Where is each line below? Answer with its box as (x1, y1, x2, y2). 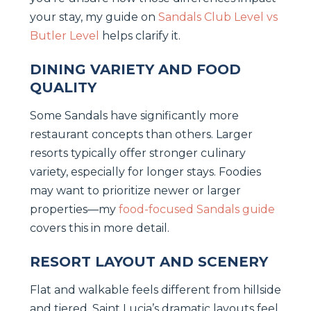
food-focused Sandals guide (119, 202, 275, 216)
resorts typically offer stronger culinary (30, 146, 246, 160)
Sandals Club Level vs (158, 10, 278, 24)
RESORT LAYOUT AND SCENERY (30, 253, 268, 270)
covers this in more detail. (30, 221, 169, 235)
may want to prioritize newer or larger (30, 183, 241, 197)
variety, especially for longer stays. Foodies (30, 165, 261, 178)
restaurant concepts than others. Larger (30, 127, 253, 141)
